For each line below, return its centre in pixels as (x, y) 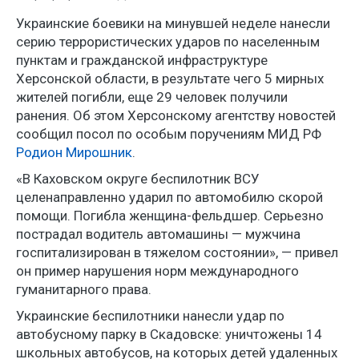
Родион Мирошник (74, 152)
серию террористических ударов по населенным (168, 41)
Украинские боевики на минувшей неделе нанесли (173, 23)
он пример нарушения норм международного (157, 270)
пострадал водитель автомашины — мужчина (158, 234)
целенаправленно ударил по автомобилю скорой (169, 197)
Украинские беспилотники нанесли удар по (150, 315)
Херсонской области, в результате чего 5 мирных (170, 78)
